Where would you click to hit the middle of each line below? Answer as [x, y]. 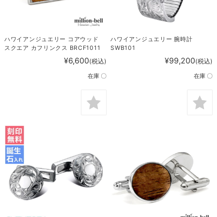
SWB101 [123, 47]
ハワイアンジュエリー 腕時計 [152, 39]
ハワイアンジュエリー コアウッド [51, 39]
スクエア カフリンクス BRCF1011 [52, 47]
